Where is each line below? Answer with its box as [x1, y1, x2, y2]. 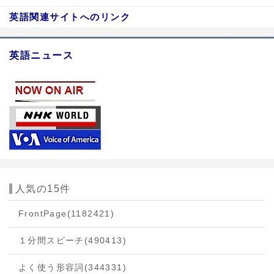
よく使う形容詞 [18, 262, 84, 272]
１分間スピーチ [18, 235, 84, 245]
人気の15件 [15, 183, 71, 194]
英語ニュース [9, 50, 74, 61]
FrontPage [18, 209, 67, 218]
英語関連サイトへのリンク [9, 12, 130, 22]
